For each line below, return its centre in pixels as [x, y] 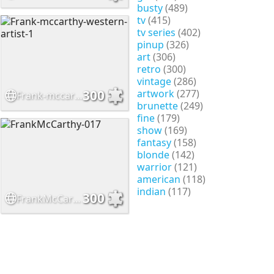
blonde [153, 154]
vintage [154, 81]
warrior [154, 167]
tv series [156, 32]
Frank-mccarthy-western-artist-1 [78, 96]
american [158, 179]
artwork [155, 93]
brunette [157, 106]
